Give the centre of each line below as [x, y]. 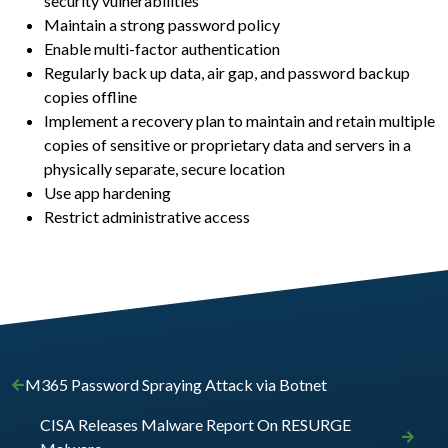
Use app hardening [107, 193]
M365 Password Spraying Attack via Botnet [176, 385]
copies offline [90, 97]
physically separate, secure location [164, 169]
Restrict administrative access [147, 217]
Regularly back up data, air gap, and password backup [227, 73]
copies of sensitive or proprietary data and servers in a [227, 145]
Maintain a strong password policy [162, 25]
